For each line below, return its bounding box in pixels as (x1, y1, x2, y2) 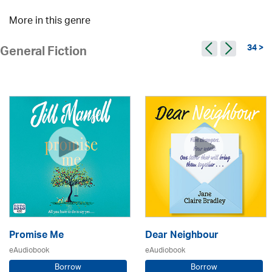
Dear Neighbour (145, 226, 219, 246)
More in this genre (9, 12, 90, 32)
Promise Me (9, 226, 64, 246)
